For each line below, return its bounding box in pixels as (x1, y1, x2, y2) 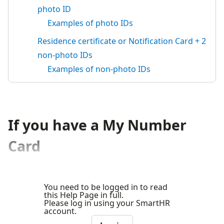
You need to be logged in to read (44, 181, 167, 192)
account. (44, 205, 76, 216)
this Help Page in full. (44, 189, 123, 200)
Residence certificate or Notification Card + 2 (37, 35, 206, 46)
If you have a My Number (8, 115, 186, 134)
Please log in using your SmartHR (44, 197, 170, 208)
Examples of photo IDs (47, 17, 133, 28)
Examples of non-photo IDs (47, 63, 150, 74)
